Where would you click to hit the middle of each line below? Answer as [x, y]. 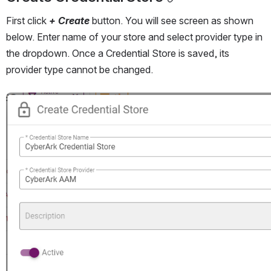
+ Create [69, 21]
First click [28, 21]
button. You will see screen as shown [171, 21]
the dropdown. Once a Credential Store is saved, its [118, 54]
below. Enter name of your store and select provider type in [134, 37]
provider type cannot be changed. [81, 70]
